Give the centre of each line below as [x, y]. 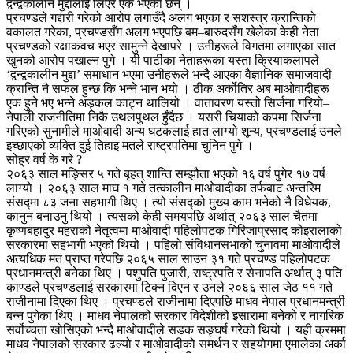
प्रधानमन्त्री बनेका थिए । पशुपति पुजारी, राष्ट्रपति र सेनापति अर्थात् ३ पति [174, 273]
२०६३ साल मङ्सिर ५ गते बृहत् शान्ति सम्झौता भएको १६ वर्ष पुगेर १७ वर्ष [166, 174]
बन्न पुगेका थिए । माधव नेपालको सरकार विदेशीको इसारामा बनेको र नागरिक [175, 316]
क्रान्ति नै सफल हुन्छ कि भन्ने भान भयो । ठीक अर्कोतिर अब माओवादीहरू [168, 89]
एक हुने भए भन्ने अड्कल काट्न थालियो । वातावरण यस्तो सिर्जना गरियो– [168, 103]
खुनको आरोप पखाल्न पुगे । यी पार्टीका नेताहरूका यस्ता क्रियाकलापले [163, 61]
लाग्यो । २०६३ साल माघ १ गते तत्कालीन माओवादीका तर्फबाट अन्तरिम [163, 188]
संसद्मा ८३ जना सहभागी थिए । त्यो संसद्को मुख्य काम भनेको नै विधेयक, [169, 203]
